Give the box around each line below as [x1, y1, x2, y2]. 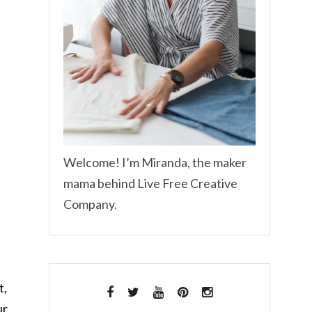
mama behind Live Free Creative [63, 175, 237, 192]
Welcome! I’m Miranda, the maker [63, 155, 247, 171]
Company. [63, 196, 117, 212]
